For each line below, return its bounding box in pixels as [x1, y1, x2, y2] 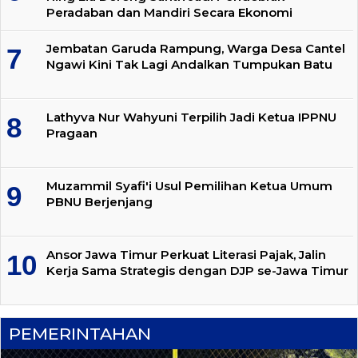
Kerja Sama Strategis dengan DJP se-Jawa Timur [46, 262, 348, 278]
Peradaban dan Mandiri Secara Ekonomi [46, 4, 292, 20]
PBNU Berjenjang [46, 193, 153, 209]
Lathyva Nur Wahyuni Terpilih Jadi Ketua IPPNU [46, 109, 336, 125]
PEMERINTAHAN [9, 323, 151, 344]
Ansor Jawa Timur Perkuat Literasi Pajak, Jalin [46, 246, 326, 262]
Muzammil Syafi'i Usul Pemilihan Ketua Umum [46, 177, 332, 193]
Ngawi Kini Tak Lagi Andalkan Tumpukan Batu [46, 57, 332, 73]
